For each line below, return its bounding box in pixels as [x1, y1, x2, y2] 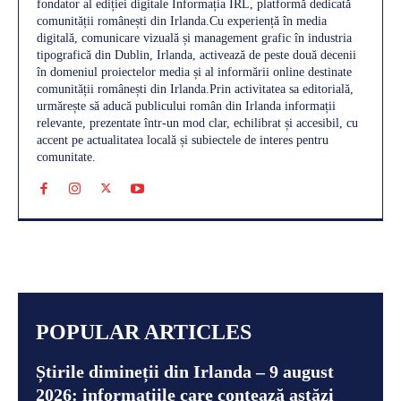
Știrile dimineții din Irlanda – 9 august [36, 361, 334, 381]
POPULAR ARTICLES [36, 320, 252, 344]
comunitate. [37, 149, 96, 164]
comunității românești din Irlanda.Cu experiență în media [37, 13, 327, 28]
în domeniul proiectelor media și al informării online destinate [37, 64, 352, 79]
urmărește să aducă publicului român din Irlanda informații [37, 98, 336, 113]
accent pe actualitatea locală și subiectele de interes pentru [37, 132, 328, 147]
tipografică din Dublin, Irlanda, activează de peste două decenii [37, 47, 356, 62]
